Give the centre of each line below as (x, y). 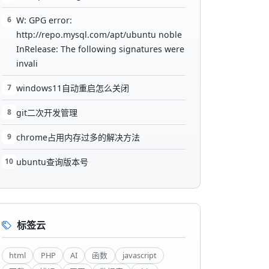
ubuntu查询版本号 (52, 162)
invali (27, 63)
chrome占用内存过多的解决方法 (78, 137)
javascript (139, 255)
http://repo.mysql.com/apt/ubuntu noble (99, 34)
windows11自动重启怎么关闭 (73, 88)
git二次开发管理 (47, 112)
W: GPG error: (44, 20)
